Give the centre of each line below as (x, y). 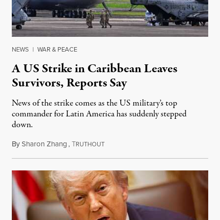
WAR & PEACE (57, 49)
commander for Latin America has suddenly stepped (99, 114)
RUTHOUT (90, 144)
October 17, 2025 (131, 144)
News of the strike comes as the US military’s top (95, 103)
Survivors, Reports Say (69, 83)
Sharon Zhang (44, 144)
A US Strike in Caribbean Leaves (95, 69)
